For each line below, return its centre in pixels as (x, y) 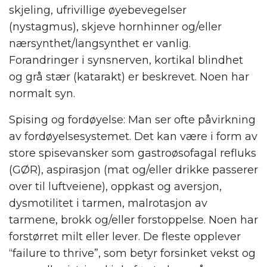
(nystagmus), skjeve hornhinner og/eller (115, 27)
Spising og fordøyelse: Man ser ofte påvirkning (132, 119)
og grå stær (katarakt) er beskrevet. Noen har (129, 77)
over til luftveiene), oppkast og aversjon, (115, 186)
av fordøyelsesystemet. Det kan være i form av (133, 136)
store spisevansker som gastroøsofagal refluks (133, 153)
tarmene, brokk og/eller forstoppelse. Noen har (133, 220)
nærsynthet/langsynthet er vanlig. (100, 43)
